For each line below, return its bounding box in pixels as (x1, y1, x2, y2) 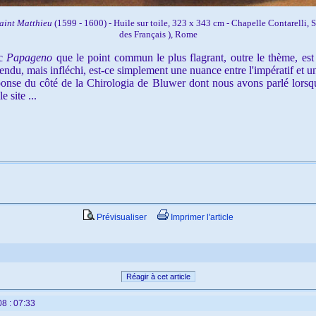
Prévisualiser (94, 212, 147, 222)
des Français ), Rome (119, 29, 197, 39)
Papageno (6, 51, 56, 63)
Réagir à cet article (126, 272, 190, 281)
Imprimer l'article (168, 212, 233, 222)
